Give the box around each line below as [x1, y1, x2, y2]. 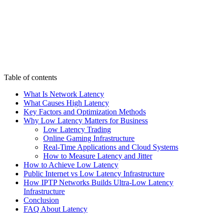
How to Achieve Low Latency [24, 160, 118, 169]
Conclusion [24, 195, 59, 204]
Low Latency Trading [43, 125, 111, 134]
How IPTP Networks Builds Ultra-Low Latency [24, 178, 173, 187]
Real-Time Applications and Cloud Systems [43, 142, 178, 151]
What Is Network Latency [24, 89, 104, 98]
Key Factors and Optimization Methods [24, 107, 146, 116]
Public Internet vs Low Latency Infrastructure [24, 169, 165, 178]
